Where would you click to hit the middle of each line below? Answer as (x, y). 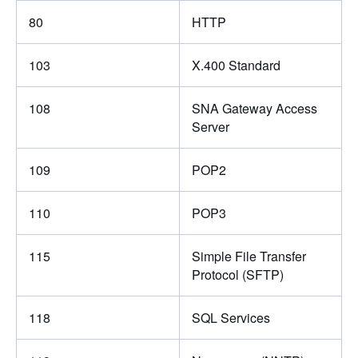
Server (210, 126)
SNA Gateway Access (254, 108)
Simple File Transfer (249, 256)
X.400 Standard (236, 65)
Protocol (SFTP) (237, 274)
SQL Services (231, 317)
